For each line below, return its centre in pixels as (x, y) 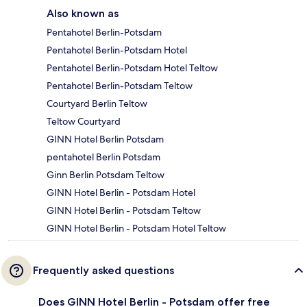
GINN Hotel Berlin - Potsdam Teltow (124, 210)
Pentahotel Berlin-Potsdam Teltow (120, 85)
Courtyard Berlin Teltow (97, 103)
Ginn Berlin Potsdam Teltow (106, 174)
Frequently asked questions (103, 270)
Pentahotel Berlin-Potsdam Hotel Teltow (132, 67)
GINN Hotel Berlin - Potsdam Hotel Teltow (136, 228)
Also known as (83, 13)
